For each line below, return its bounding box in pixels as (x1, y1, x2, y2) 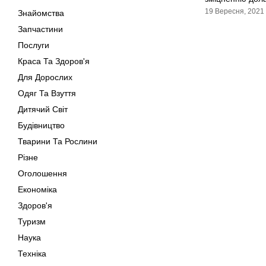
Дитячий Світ (18, 104, 68, 114)
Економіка (18, 185, 57, 194)
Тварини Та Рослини (18, 137, 97, 146)
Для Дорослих (18, 72, 72, 82)
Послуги (18, 40, 49, 50)
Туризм (18, 217, 46, 226)
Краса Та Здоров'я (18, 56, 90, 66)
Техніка (18, 249, 46, 258)
